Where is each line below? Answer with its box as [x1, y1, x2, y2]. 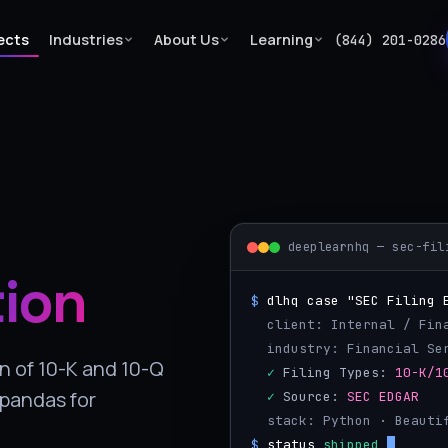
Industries [48, 29, 123, 49]
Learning [249, 29, 313, 49]
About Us [153, 29, 219, 49]
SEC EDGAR [346, 388, 419, 405]
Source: [274, 388, 347, 405]
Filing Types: [274, 364, 395, 381]
